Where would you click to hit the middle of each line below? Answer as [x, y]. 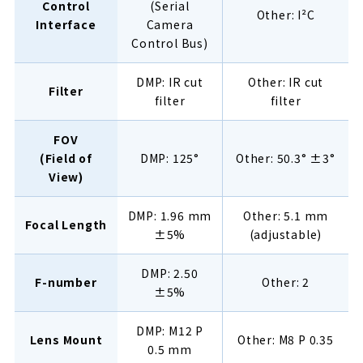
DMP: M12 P [169, 330]
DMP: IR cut [170, 81]
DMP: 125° [170, 158]
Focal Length [66, 224]
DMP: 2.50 [170, 273]
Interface [66, 24]
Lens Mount [66, 339]
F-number [66, 282]
